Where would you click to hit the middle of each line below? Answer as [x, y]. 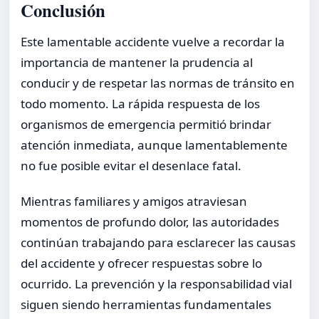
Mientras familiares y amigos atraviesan [134, 202]
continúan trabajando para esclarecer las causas [158, 243]
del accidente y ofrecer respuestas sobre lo [141, 263]
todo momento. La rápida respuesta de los [140, 104]
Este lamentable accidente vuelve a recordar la [153, 42]
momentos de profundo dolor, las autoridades [150, 222]
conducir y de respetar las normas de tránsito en [158, 83]
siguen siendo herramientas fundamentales [146, 305]
